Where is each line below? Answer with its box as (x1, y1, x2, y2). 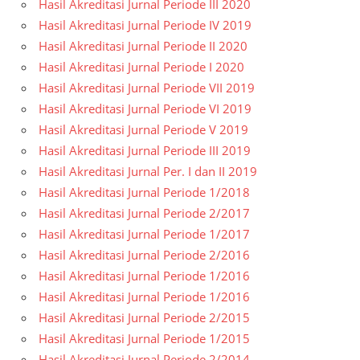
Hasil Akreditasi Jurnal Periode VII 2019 (39, 80, 255, 96)
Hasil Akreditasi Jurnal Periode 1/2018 (39, 184, 250, 201)
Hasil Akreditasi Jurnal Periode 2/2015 (39, 309, 250, 326)
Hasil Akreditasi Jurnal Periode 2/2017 (39, 205, 250, 222)
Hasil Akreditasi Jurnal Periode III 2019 (39, 142, 251, 159)
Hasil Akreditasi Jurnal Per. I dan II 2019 (39, 163, 257, 180)
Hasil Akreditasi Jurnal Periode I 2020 (39, 59, 244, 76)
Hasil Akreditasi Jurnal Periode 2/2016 (39, 247, 250, 264)
